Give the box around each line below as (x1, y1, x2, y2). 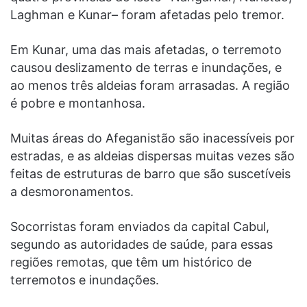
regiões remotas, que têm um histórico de (10, 254, 251, 269)
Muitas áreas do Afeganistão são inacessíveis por (10, 130, 295, 145)
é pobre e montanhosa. (10, 95, 145, 110)
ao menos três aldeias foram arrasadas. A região (10, 77, 290, 93)
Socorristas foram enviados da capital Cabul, (10, 219, 269, 234)
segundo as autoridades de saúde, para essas (10, 236, 273, 251)
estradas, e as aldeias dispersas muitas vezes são (10, 148, 295, 163)
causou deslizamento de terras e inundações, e (10, 60, 282, 75)
